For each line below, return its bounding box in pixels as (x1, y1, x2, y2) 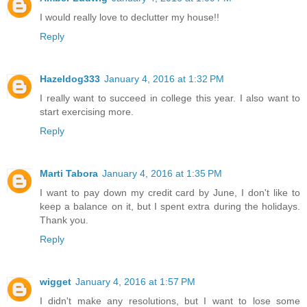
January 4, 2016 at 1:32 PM (104, 73, 224, 84)
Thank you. (40, 214, 88, 225)
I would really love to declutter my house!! (40, 11, 219, 23)
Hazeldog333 (40, 73, 100, 84)
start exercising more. (40, 106, 134, 117)
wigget (40, 275, 71, 287)
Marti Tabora (40, 167, 98, 179)
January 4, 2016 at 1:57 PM (75, 275, 195, 287)
